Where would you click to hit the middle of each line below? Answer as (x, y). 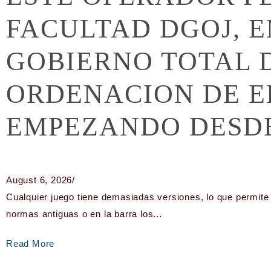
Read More (31, 243)
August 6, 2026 (39, 180)
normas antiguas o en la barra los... (84, 214)
